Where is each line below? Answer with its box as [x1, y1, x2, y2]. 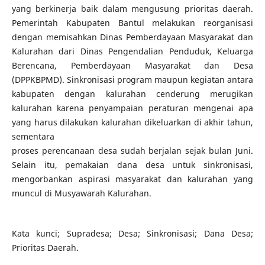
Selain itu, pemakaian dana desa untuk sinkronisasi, [11, 159, 254, 170]
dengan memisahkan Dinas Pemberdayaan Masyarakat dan [11, 31, 254, 43]
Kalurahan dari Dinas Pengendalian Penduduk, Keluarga [11, 45, 254, 57]
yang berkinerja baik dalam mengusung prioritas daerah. [11, 2, 254, 14]
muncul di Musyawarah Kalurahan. [11, 187, 151, 199]
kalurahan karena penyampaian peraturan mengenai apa [11, 102, 254, 114]
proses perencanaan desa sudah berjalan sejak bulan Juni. [11, 144, 254, 156]
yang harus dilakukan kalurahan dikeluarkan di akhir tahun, [11, 116, 254, 128]
